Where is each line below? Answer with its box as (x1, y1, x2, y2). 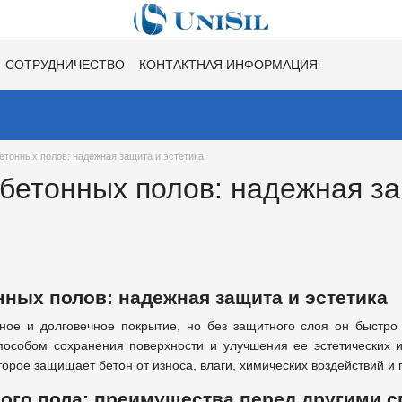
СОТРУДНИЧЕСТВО (5, 57, 125, 72)
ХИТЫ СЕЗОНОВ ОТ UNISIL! (112, 75, 282, 91)
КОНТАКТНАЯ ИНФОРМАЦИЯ (139, 57, 318, 72)
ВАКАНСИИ (31, 75, 98, 91)
